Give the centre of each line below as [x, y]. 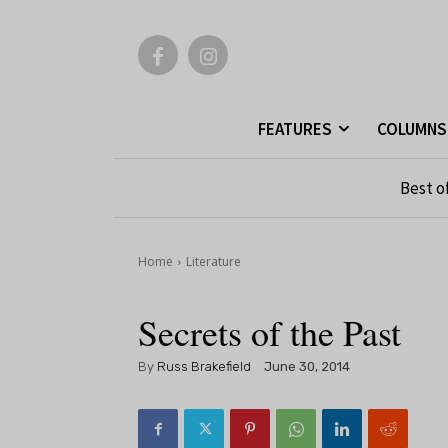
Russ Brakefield [204, 366]
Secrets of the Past [269, 332]
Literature [213, 261]
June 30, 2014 [307, 367]
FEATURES [295, 129]
